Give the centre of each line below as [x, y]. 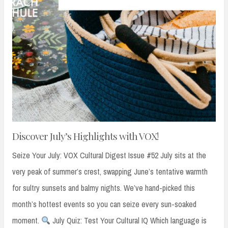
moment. [27, 221]
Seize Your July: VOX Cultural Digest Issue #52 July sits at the [109, 155]
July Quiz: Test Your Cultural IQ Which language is [129, 221]
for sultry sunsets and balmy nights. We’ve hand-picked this [104, 188]
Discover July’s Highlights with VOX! [85, 136]
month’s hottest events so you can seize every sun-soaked [104, 204]
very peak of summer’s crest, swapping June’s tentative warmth [110, 172]
